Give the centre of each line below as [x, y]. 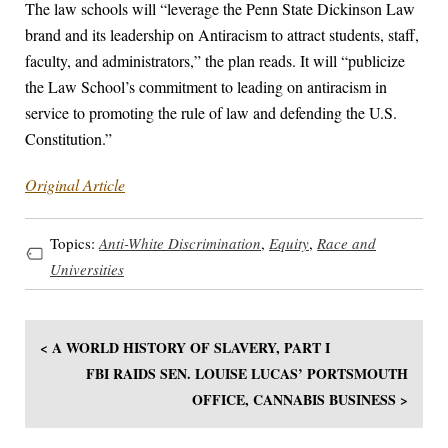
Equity [289, 242]
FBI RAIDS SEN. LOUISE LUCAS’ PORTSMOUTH [247, 374]
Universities [87, 268]
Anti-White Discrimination [180, 242]
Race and [346, 242]
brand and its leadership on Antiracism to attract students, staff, [222, 35]
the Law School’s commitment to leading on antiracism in [206, 87]
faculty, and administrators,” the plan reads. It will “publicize [215, 61]
